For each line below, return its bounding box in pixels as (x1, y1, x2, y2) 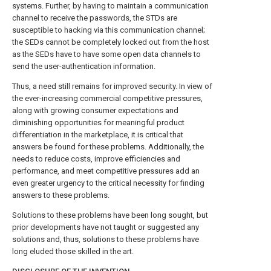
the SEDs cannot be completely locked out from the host (12, 38, 209, 47)
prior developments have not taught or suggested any (12, 223, 199, 232)
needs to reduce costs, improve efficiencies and (12, 154, 180, 163)
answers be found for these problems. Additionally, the (12, 142, 204, 151)
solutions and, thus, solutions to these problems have (12, 235, 199, 244)
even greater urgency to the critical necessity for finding (12, 178, 204, 188)
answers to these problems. (12, 191, 109, 200)
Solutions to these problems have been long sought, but (12, 211, 208, 220)
